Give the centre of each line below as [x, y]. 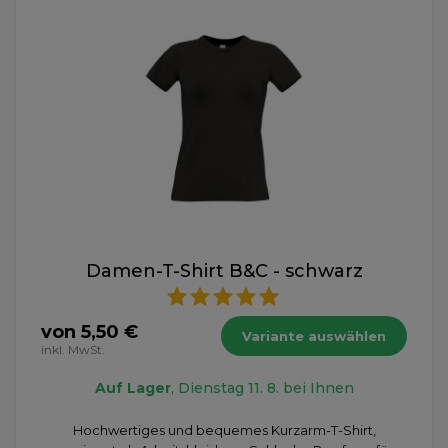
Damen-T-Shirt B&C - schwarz [224, 270]
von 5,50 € [89, 331]
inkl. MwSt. [73, 349]
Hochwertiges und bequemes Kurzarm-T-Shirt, [224, 429]
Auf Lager [132, 387]
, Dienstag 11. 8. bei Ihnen [262, 387]
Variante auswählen [314, 335]
